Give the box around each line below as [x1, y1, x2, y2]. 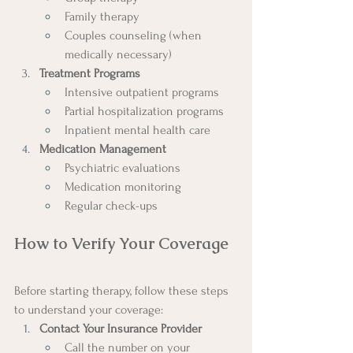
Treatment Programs [39, 65, 140, 80]
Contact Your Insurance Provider [39, 321, 202, 336]
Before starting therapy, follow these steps [14, 283, 232, 298]
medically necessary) [65, 46, 172, 61]
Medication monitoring [65, 179, 181, 194]
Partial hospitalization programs [65, 103, 224, 118]
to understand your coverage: [14, 302, 163, 317]
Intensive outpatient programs [65, 84, 219, 99]
